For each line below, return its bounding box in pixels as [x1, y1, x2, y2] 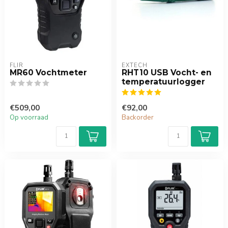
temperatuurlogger [122, 77, 205, 87]
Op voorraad [10, 113, 48, 122]
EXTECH [122, 62, 148, 69]
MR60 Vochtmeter [10, 68, 87, 77]
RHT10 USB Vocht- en [122, 68, 212, 77]
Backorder [122, 113, 154, 122]
